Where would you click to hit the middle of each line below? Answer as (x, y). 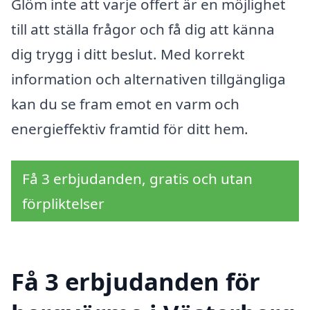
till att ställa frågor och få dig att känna (143, 29)
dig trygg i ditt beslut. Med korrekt (128, 54)
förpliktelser (63, 203)
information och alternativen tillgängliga (148, 79)
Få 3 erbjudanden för (136, 282)
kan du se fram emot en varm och (125, 104)
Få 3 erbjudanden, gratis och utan (137, 178)
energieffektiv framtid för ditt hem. (130, 129)
